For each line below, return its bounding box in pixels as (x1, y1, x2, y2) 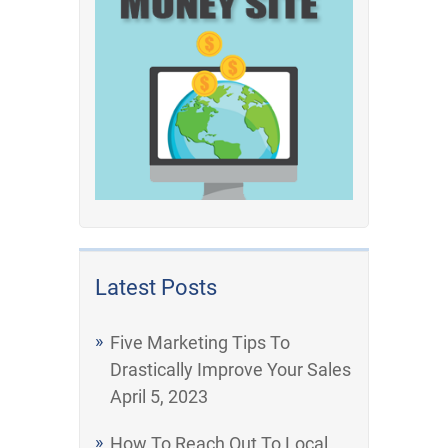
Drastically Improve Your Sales (110, 358, 351, 380)
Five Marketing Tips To (110, 331, 290, 353)
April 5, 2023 (110, 385, 208, 407)
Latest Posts (95, 274, 217, 300)
